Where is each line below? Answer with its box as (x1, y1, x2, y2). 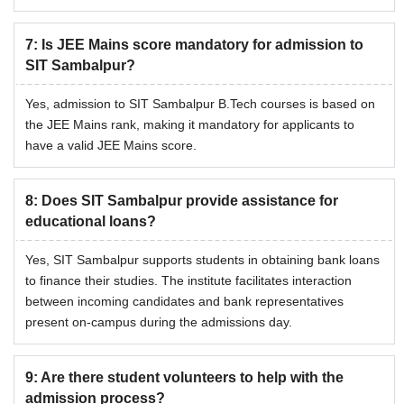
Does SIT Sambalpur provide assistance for (41, 193, 338, 209)
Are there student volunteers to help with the (41, 370, 344, 386)
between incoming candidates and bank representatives (25, 294, 344, 309)
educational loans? (25, 214, 156, 230)
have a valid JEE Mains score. (25, 138, 197, 153)
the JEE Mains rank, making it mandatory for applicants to (25, 117, 354, 133)
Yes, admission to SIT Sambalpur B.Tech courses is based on (25, 96, 375, 112)
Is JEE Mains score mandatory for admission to (41, 37, 363, 53)
